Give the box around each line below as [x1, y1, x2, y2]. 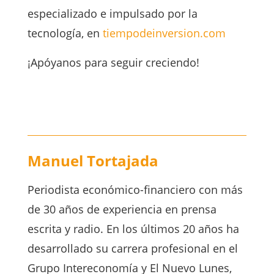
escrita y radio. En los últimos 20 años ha [27, 221, 239, 237]
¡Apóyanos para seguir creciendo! [27, 55, 199, 70]
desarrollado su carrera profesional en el [27, 241, 238, 256]
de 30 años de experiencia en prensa [27, 202, 217, 217]
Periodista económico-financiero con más [27, 182, 243, 198]
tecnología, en [27, 26, 103, 41]
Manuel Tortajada [27, 150, 158, 171]
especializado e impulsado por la [27, 6, 198, 21]
